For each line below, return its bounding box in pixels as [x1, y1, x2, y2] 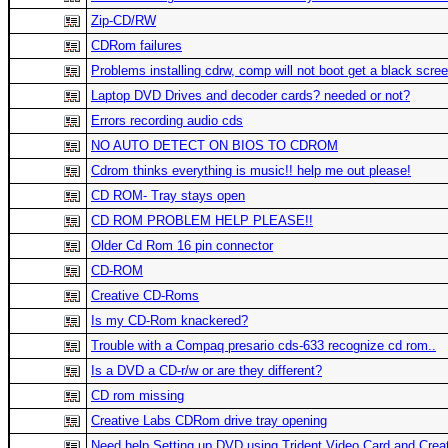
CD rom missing [91, 388, 184, 404]
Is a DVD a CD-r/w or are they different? [91, 363, 322, 379]
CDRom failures [91, 38, 182, 54]
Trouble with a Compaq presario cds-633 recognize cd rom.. [91, 338, 436, 354]
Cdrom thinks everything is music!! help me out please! [91, 163, 411, 179]
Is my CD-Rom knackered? [91, 313, 248, 329]
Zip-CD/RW [91, 13, 156, 29]
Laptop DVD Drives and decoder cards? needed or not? [91, 88, 410, 104]
